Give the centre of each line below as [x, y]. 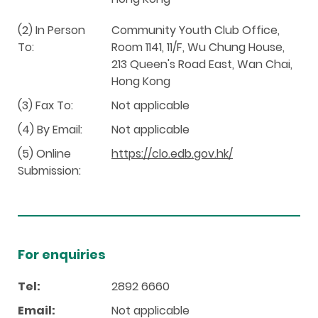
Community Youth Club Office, [196, 30]
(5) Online [44, 153]
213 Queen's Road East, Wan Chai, [202, 64]
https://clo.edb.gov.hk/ [172, 153]
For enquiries [62, 254]
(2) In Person [51, 30]
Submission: [49, 170]
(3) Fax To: [45, 105]
